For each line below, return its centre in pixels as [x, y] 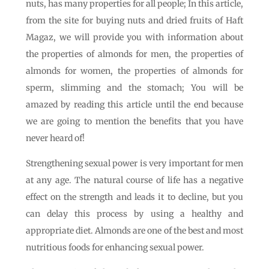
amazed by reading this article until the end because [134, 104]
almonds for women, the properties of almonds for [134, 71]
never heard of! [55, 138]
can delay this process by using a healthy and [134, 214]
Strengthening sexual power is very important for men [134, 163]
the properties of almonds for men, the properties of [134, 54]
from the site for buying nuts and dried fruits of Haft [134, 20]
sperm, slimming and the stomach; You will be [134, 88]
